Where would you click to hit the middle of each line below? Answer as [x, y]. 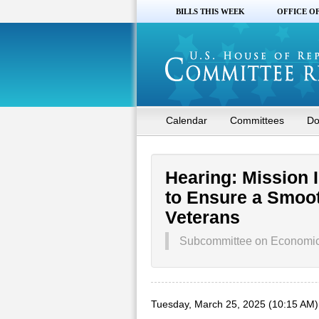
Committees [257, 120]
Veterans [203, 218]
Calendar [187, 120]
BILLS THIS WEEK [210, 11]
